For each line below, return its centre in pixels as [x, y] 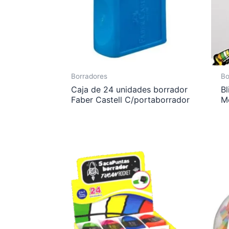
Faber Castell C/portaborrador [131, 99]
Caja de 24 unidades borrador [130, 89]
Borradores [89, 76]
